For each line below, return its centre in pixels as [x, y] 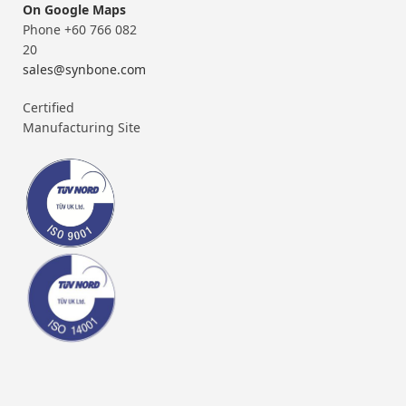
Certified [48, 107]
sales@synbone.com [84, 69]
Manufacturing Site [82, 127]
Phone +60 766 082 [80, 29]
